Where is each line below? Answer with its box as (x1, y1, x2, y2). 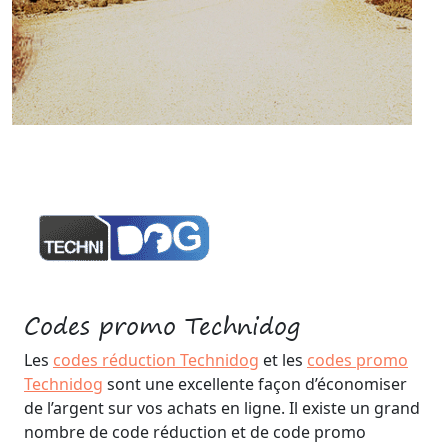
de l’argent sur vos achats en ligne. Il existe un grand (24, 396, 420, 419)
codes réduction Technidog (53, 348, 259, 371)
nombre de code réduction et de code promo (24, 420, 366, 443)
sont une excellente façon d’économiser (103, 372, 407, 395)
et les (259, 348, 307, 371)
